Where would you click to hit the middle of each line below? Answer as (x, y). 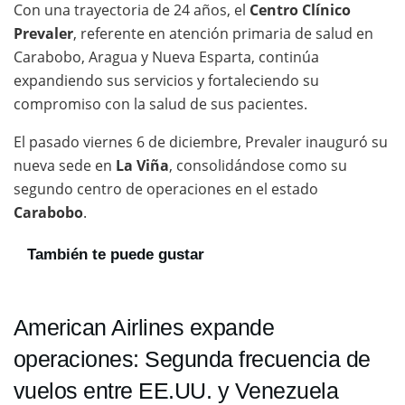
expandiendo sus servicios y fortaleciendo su (166, 81)
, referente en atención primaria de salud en (223, 34)
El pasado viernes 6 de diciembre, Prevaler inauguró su (201, 142)
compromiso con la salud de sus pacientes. (160, 104)
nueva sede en (65, 166)
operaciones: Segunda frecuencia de (192, 359)
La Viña (142, 166)
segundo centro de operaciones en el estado (166, 189)
